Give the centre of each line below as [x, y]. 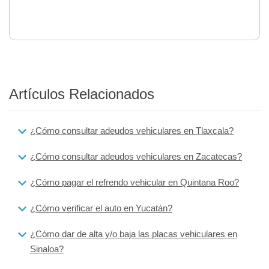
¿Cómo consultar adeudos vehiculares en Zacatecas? [136, 157]
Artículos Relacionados [82, 94]
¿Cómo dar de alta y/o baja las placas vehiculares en [134, 234]
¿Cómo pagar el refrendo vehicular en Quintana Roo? [134, 183]
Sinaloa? [47, 249]
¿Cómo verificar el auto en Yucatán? [101, 208]
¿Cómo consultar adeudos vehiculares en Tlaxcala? [132, 131]
